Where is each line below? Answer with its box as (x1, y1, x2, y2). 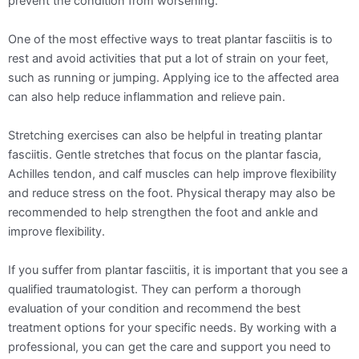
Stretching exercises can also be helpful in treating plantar (8, 127, 322, 143)
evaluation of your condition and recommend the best (8, 301, 301, 316)
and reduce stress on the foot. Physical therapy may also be (8, 185, 335, 200)
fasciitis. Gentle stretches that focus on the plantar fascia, (8, 147, 321, 162)
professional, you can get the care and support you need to (8, 339, 331, 354)
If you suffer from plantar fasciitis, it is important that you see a (8, 262, 348, 277)
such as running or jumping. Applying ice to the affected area (8, 70, 339, 85)
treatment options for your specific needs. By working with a (8, 320, 337, 335)
